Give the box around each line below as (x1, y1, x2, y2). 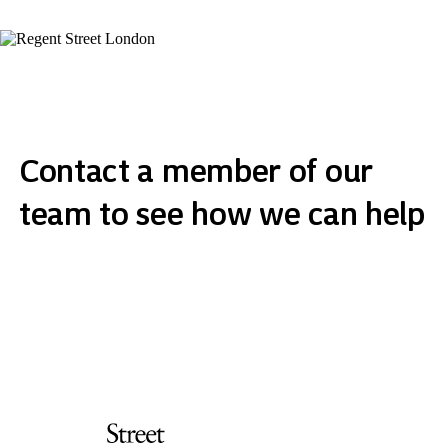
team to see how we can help (18, 194, 425, 233)
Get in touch (43, 271, 135, 291)
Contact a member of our (18, 151, 373, 190)
